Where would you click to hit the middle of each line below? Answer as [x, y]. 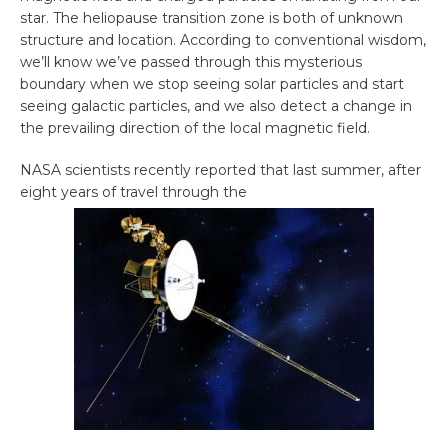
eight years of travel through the [133, 192]
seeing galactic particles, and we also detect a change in [216, 106]
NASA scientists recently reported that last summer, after [220, 170]
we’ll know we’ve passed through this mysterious [191, 62]
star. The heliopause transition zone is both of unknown [211, 18]
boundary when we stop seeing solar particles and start [212, 84]
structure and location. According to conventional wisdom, [223, 40]
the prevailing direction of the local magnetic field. [195, 128]
